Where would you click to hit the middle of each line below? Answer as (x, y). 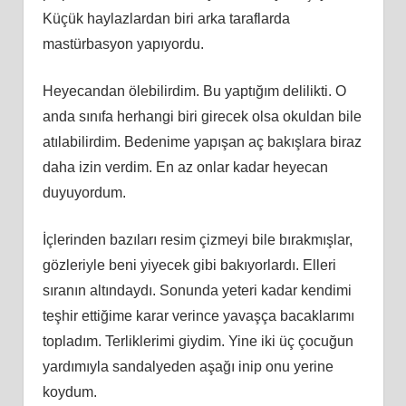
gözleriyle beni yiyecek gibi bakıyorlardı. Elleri (189, 265)
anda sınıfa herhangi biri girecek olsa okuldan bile (202, 116)
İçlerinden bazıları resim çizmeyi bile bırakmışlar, (197, 239)
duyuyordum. (84, 192)
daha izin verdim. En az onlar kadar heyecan (185, 167)
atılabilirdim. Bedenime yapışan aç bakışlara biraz (202, 141)
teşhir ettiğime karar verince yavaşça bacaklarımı (198, 315)
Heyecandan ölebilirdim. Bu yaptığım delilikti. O (194, 91)
